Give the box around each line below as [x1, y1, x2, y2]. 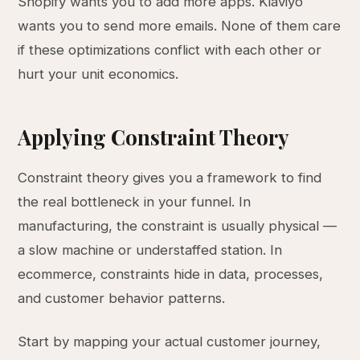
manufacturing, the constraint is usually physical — [18, 218, 337, 234]
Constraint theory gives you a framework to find [18, 170, 322, 186]
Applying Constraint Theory [18, 123, 290, 150]
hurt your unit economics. [18, 66, 179, 82]
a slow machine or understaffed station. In [18, 242, 283, 258]
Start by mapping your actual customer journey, [18, 333, 321, 350]
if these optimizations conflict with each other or [18, 42, 322, 58]
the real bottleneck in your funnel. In [18, 194, 252, 210]
